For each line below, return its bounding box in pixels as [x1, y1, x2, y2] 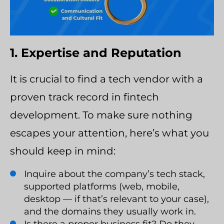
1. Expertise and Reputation [10, 45, 181, 60]
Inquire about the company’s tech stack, [24, 168, 205, 179]
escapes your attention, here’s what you [10, 126, 209, 139]
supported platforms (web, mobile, [24, 180, 179, 192]
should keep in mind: [10, 144, 115, 157]
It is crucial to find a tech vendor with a [10, 72, 203, 85]
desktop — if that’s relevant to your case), [24, 193, 209, 204]
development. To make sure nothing [10, 108, 192, 121]
